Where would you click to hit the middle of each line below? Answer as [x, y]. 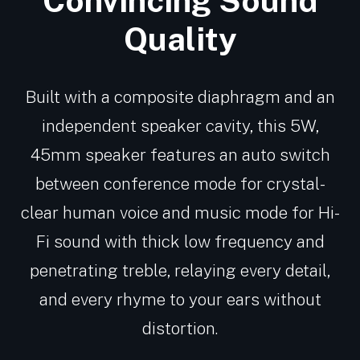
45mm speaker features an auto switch [180, 155]
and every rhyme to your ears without [180, 300]
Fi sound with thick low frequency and [180, 242]
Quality [180, 39]
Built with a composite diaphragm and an [180, 97]
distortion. [180, 329]
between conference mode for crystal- [180, 184]
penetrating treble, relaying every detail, [180, 271]
